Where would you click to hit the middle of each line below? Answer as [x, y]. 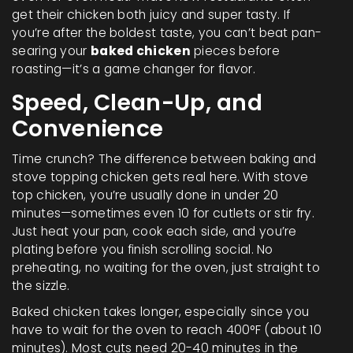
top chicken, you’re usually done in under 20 [145, 195]
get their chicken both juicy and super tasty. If [151, 14]
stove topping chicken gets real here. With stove [160, 176]
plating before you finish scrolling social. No [143, 249]
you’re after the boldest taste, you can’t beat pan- [167, 32]
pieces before [235, 50]
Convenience [88, 128]
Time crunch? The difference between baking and [164, 158]
